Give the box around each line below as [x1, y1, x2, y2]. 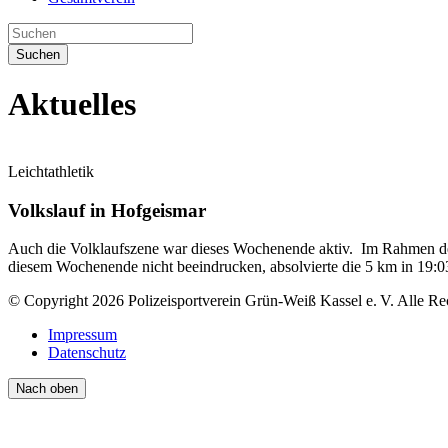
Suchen [16, 47, 60, 62]
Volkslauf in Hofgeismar [8, 199, 206, 221]
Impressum [48, 326, 117, 344]
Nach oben [16, 381, 78, 397]
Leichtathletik [8, 162, 94, 180]
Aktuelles [8, 86, 136, 123]
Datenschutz [48, 344, 126, 362]
